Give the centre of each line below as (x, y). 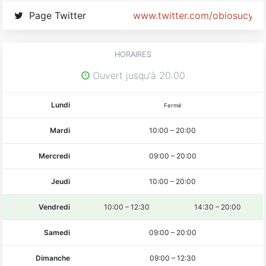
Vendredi (55, 207)
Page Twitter (59, 15)
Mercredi (55, 156)
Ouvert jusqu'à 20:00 (137, 75)
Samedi (57, 232)
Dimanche (53, 258)
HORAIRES (133, 54)
